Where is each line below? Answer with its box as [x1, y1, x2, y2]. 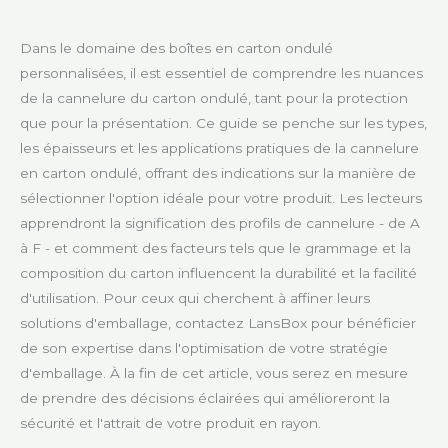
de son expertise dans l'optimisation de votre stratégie [20, 339, 388, 356]
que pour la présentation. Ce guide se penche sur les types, [20, 114, 427, 131]
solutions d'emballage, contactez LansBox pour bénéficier [20, 314, 416, 331]
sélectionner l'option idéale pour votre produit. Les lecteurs [20, 189, 422, 206]
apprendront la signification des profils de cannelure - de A [20, 214, 420, 231]
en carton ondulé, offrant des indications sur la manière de [20, 164, 416, 181]
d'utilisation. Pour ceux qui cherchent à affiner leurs [20, 289, 370, 306]
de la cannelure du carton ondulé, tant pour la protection [20, 89, 408, 106]
